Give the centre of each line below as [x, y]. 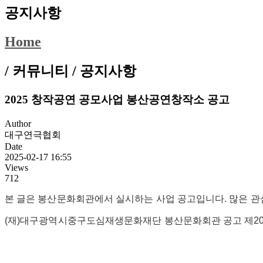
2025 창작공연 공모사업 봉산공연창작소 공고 [117, 100]
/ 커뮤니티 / [42, 71]
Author [18, 123]
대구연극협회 [33, 134]
